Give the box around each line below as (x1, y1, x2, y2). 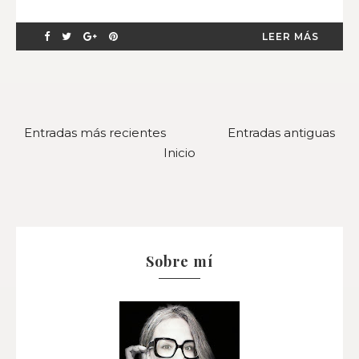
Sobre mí (146, 251, 213, 271)
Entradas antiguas (228, 124, 335, 140)
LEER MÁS (262, 30, 319, 42)
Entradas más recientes (24, 124, 166, 140)
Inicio (163, 144, 196, 160)
